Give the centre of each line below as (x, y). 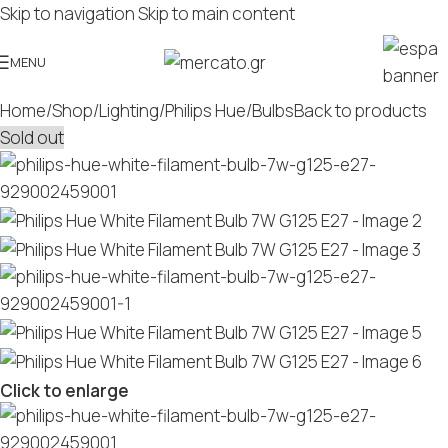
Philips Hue (205, 110)
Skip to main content (216, 13)
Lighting (129, 110)
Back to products (360, 110)
